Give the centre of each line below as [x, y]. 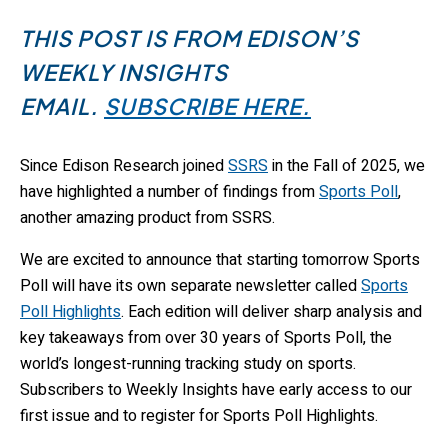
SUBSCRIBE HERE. [207, 106]
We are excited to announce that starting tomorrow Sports [220, 259]
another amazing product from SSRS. [147, 217]
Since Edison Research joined [124, 165]
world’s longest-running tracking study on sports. [188, 363]
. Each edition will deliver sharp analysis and [271, 311]
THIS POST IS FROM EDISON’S [189, 38]
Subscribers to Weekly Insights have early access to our [216, 389]
